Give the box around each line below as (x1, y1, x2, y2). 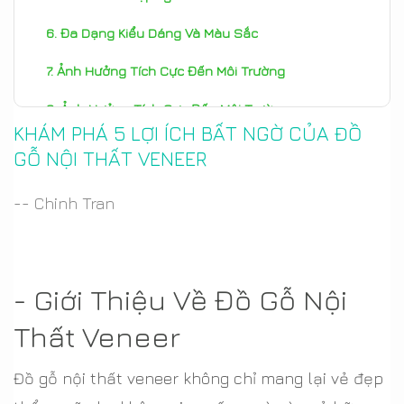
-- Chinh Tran (14, 194, 115, 213)
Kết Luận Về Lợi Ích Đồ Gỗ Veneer (60, 139, 267, 154)
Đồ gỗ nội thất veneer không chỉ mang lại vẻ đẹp (14, 369, 383, 388)
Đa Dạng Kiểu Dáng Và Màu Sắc (60, 25, 258, 41)
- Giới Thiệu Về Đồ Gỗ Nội (14, 282, 347, 317)
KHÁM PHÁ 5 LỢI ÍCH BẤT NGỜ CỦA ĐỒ (14, 122, 362, 145)
